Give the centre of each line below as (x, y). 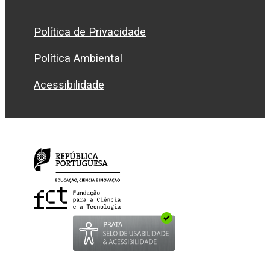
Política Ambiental (78, 58)
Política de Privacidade (90, 32)
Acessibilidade (69, 85)
